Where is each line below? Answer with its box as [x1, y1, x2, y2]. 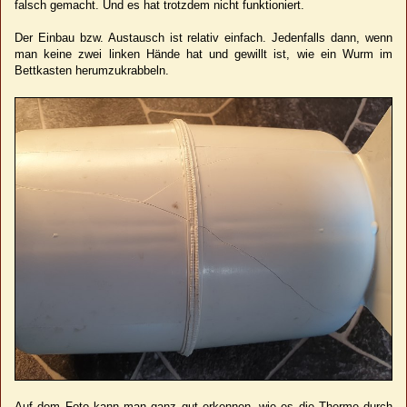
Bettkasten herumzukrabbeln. [15, 63, 173, 77]
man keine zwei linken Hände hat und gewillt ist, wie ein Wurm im [15, 46, 392, 61]
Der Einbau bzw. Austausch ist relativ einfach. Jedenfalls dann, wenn [15, 30, 392, 45]
